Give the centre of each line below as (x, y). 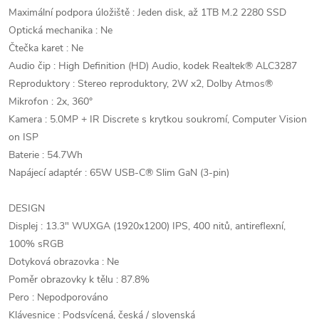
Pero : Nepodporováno (58, 297)
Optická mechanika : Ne (61, 30)
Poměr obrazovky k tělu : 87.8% (79, 279)
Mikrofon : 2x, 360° (51, 101)
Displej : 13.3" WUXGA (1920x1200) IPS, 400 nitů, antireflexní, (147, 226)
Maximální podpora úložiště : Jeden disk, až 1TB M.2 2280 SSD (147, 12)
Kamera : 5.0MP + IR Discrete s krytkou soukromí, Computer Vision (158, 119)
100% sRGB (36, 244)
